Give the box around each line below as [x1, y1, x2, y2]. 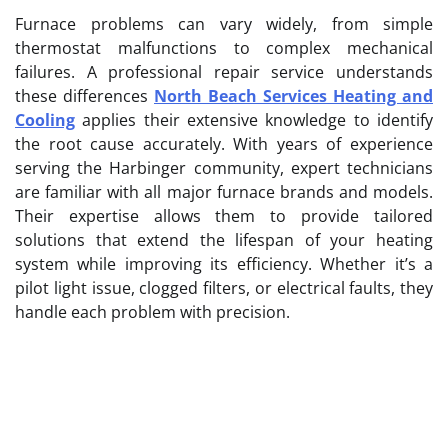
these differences [15, 84, 154, 107]
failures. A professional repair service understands [15, 60, 433, 83]
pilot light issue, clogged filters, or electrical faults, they [15, 276, 433, 299]
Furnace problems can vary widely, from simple [15, 12, 433, 35]
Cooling [15, 108, 75, 131]
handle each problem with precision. [15, 300, 290, 323]
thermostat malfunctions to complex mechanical [15, 36, 433, 59]
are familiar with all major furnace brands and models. [15, 180, 433, 203]
